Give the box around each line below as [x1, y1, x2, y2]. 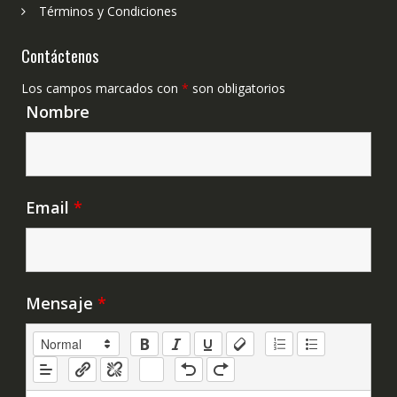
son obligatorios [188, 79, 285, 97]
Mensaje [25, 292, 97, 314]
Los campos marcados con [20, 79, 182, 97]
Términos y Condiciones [38, 2, 177, 19]
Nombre [25, 100, 90, 122]
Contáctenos [20, 43, 98, 67]
